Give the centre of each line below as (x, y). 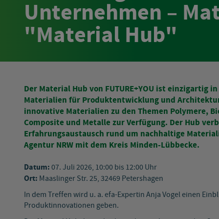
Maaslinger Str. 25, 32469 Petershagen (100, 179)
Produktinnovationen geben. (71, 206)
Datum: (37, 167)
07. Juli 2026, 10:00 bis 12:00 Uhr (103, 168)
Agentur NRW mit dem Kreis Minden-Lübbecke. (112, 145)
